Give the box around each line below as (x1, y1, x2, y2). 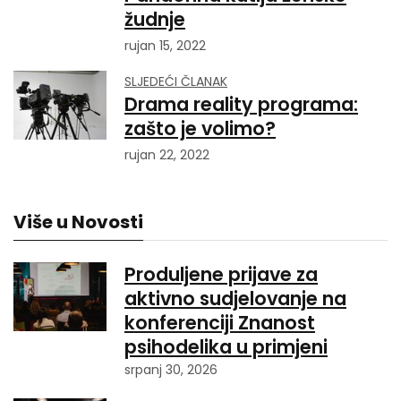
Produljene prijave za (124, 261, 318, 287)
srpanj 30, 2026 (124, 361, 218, 379)
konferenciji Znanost (124, 310, 315, 336)
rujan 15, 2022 (124, 37, 206, 55)
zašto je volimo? (124, 115, 276, 141)
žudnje (124, 6, 185, 32)
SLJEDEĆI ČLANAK (124, 73, 227, 90)
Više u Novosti (13, 209, 143, 235)
